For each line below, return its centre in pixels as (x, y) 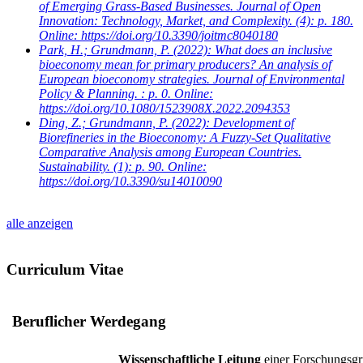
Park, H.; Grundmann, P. (105, 50)
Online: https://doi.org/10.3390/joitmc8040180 (158, 35)
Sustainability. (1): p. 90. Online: (123, 167)
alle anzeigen (40, 223)
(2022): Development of (231, 123)
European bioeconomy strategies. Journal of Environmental (192, 79)
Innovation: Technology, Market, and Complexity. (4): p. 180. (196, 21)
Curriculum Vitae (65, 269)
